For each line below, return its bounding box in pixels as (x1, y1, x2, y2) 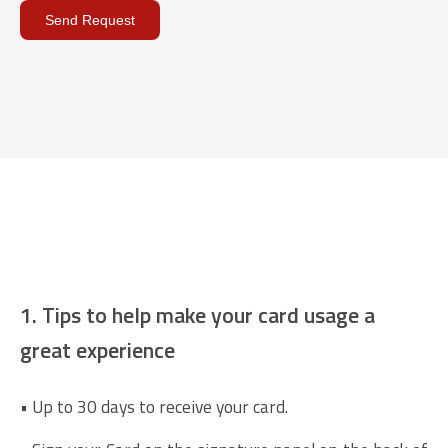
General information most (34, 231, 414, 286)
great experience (20, 333, 175, 367)
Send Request (45, 12, 135, 29)
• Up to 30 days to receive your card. (20, 392, 288, 420)
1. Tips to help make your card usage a (20, 298, 375, 332)
